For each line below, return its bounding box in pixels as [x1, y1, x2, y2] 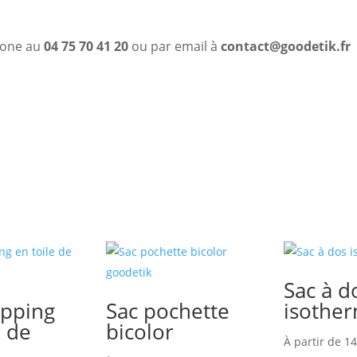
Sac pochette [105, 296, 229, 326]
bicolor [105, 317, 174, 347]
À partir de [283, 334, 344, 350]
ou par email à [131, 37, 222, 56]
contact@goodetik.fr [221, 37, 351, 56]
